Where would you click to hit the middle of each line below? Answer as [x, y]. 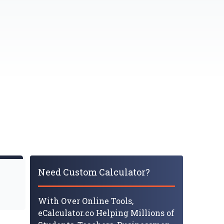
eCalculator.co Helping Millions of [106, 213]
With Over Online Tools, [86, 201]
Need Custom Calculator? [94, 172]
